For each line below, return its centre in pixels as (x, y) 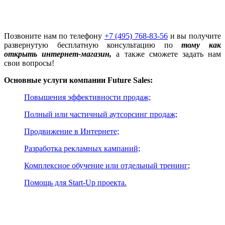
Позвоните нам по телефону (54, 36)
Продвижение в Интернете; (72, 131)
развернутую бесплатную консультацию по (93, 45)
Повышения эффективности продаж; (87, 97)
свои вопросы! (29, 63)
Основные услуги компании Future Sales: (78, 80)
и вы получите (195, 36)
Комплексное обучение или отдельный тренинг (106, 165)
